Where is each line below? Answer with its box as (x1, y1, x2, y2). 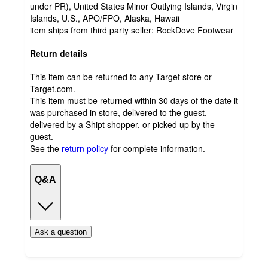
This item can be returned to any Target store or (30, 70, 212, 83)
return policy (62, 142, 108, 154)
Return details (30, 47, 87, 59)
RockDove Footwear (156, 24, 233, 36)
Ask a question (35, 227, 87, 236)
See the (30, 142, 59, 154)
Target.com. (30, 82, 75, 95)
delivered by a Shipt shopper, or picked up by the (30, 118, 215, 130)
